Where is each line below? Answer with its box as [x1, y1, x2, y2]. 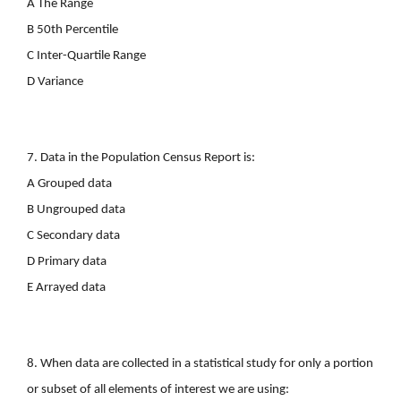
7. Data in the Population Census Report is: [27, 150, 255, 165]
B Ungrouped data [27, 202, 125, 217]
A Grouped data [27, 176, 112, 191]
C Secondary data [27, 228, 120, 243]
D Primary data [27, 254, 107, 269]
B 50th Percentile [27, 22, 118, 37]
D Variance [27, 74, 83, 89]
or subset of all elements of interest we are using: [27, 382, 289, 397]
